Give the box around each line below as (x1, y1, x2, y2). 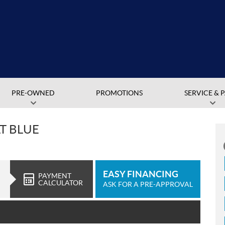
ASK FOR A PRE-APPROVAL (103, 180, 193, 188)
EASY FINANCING (103, 168, 178, 179)
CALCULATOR (38, 178, 83, 187)
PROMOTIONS (96, 89, 143, 97)
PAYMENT (38, 171, 71, 180)
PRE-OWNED (12, 89, 55, 97)
